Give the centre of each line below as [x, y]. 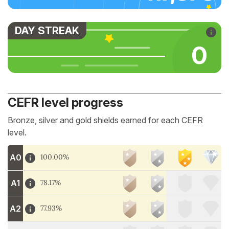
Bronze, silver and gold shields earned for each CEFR [105, 120]
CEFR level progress [65, 102]
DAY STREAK [47, 31]
